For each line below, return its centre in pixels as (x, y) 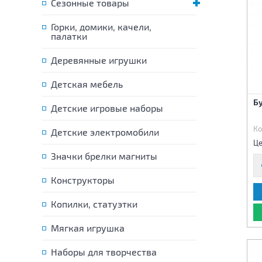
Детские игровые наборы (107, 108)
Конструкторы (83, 180)
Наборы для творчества (104, 252)
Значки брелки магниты (104, 156)
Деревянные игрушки (99, 60)
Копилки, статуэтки (94, 204)
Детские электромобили (105, 132)
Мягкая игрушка (88, 228)
